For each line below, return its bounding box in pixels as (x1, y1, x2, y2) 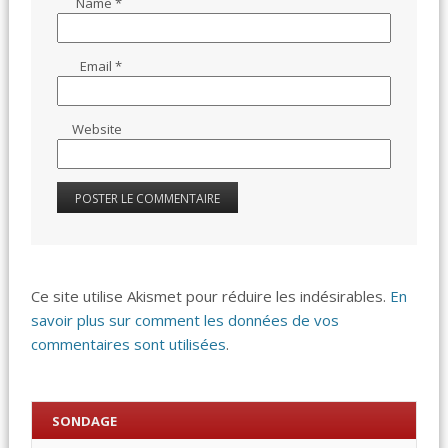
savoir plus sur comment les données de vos (31, 310, 340, 331)
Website (72, 119, 123, 138)
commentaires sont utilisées (31, 334, 227, 355)
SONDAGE (51, 411, 117, 430)
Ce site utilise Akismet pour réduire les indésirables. (31, 286, 391, 307)
